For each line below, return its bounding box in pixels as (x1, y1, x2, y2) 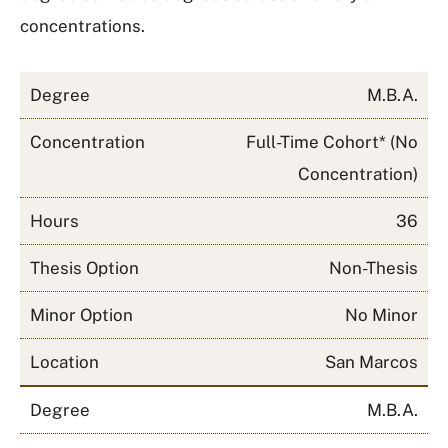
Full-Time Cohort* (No (246, 132, 418, 152)
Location (30, 352, 99, 372)
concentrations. (20, 16, 145, 36)
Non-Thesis (329, 258, 418, 278)
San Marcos (325, 352, 418, 372)
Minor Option (30, 305, 133, 325)
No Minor (345, 305, 418, 325)
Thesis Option (30, 258, 139, 278)
